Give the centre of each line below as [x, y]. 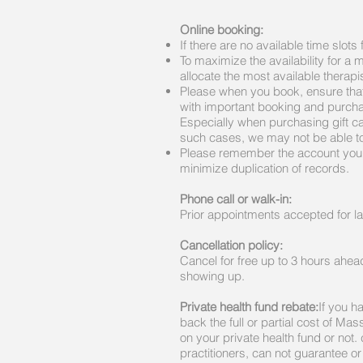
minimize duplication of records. [265, 168]
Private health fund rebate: [249, 307]
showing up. [212, 276]
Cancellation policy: [231, 245]
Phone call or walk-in [234, 199]
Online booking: [222, 30]
